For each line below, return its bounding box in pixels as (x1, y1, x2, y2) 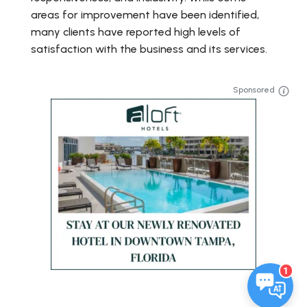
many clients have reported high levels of (31, 25, 241, 39)
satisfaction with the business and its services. (31, 42, 267, 56)
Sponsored (232, 84, 275, 95)
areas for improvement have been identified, (31, 8, 259, 22)
